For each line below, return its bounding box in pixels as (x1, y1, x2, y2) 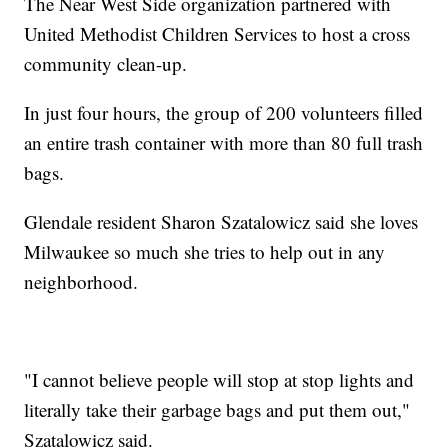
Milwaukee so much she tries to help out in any (24, 239, 386, 265)
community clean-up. (24, 51, 188, 77)
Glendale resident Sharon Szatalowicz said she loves (24, 209, 419, 235)
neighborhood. (24, 269, 139, 295)
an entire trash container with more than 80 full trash (24, 130, 424, 156)
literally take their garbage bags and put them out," (24, 397, 411, 423)
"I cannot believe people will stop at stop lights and (24, 367, 415, 393)
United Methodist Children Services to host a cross (24, 21, 411, 47)
